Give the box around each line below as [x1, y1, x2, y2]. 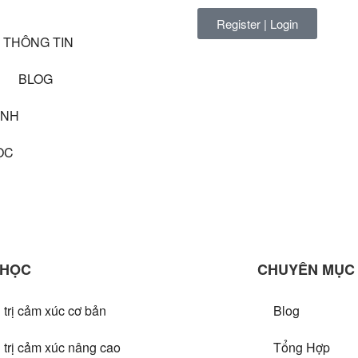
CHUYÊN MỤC [257, 259, 355, 280]
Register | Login [217, 15, 298, 32]
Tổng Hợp [272, 338, 330, 356]
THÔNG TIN [3, 33, 74, 51]
